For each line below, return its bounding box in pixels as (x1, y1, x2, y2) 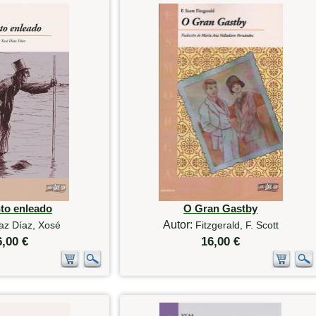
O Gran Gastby (183, 202, 258, 215)
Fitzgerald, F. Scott (195, 219, 279, 231)
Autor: (162, 219, 195, 231)
